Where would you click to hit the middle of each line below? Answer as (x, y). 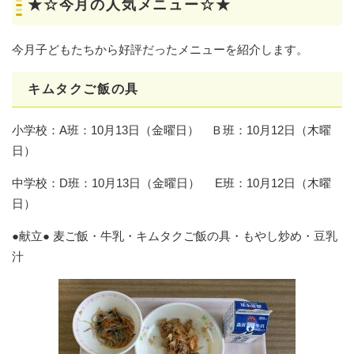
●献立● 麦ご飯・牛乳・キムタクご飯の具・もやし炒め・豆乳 (175, 236)
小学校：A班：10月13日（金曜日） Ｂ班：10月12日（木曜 (171, 130)
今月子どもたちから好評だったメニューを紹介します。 (160, 50)
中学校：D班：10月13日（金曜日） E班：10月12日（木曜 (171, 183)
